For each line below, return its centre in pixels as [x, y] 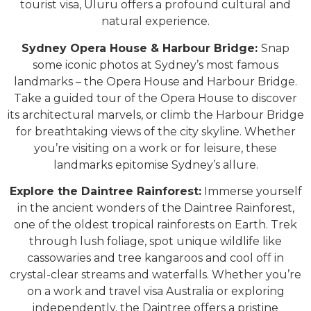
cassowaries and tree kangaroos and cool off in [155, 258]
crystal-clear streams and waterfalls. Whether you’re [155, 275]
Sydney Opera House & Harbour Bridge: [141, 48]
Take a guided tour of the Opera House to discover [155, 98]
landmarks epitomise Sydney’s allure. [155, 165]
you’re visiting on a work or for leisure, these [155, 148]
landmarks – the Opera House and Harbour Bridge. [155, 81]
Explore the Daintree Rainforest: [105, 192]
